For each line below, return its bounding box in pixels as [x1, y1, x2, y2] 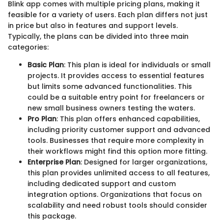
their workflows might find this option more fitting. [27, 146, 207, 156]
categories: [8, 42, 49, 52]
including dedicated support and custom [27, 178, 176, 189]
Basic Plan [27, 59, 64, 70]
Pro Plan [27, 113, 56, 124]
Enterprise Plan [27, 157, 81, 167]
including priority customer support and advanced [27, 124, 210, 135]
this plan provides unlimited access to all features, [27, 167, 210, 178]
